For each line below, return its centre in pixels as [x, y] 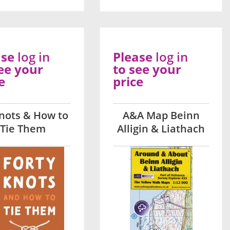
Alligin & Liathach [161, 129]
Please [135, 57]
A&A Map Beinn [161, 115]
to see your [147, 69]
